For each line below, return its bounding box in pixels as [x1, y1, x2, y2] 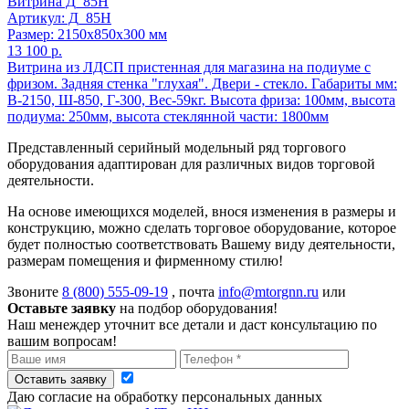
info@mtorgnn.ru [218, 283, 319, 299]
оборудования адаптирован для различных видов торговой [7, 155, 375, 172]
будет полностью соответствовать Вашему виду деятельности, [7, 236, 395, 252]
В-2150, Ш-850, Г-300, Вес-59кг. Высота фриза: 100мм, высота [7, 91, 395, 108]
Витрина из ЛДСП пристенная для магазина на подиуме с [7, 58, 371, 75]
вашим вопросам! [7, 332, 117, 349]
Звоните [7, 283, 62, 299]
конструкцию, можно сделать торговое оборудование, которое [7, 219, 396, 236]
